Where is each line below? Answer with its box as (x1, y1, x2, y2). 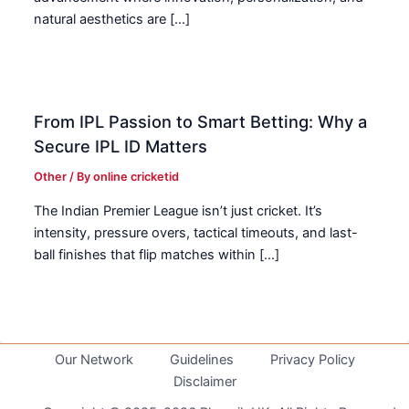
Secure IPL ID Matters (34, 135, 208, 156)
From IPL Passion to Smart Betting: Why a (34, 110, 368, 131)
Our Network (54, 351, 133, 368)
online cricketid (93, 170, 180, 184)
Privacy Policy (269, 351, 355, 368)
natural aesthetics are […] (34, 10, 191, 27)
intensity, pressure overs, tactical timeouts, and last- (34, 225, 359, 242)
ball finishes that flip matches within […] (34, 246, 280, 264)
